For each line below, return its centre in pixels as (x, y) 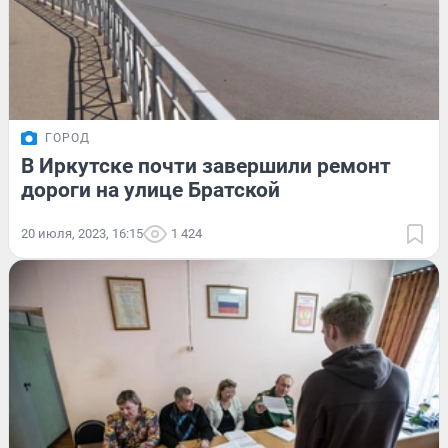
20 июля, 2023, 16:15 (82, 233)
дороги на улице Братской (150, 189)
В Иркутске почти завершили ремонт (206, 165)
